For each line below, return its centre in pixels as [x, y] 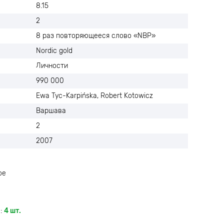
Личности [52, 66]
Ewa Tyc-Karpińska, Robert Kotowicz [94, 96]
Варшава [51, 111]
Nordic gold [54, 51]
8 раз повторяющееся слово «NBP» [96, 36]
